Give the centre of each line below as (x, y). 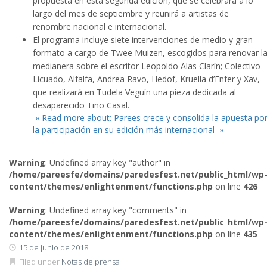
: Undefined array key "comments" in (116, 210)
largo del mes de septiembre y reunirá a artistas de (131, 13)
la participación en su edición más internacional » (128, 130)
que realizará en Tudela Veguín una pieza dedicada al (134, 92)
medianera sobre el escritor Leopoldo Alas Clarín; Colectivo (147, 66)
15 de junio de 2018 (54, 247)
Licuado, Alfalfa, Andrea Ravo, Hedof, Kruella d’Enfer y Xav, (146, 79)
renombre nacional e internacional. (100, 27)
